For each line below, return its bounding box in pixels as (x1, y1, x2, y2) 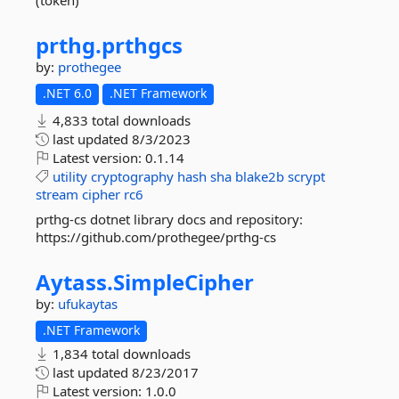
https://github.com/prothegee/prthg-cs (36, 228, 276, 246)
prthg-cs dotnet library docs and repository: (36, 210, 303, 228)
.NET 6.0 (43, 85, 92, 102)
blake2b (235, 167, 284, 185)
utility (53, 167, 87, 185)
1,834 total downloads (49, 345, 191, 362)
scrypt (288, 167, 325, 185)
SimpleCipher (113, 267, 254, 297)
